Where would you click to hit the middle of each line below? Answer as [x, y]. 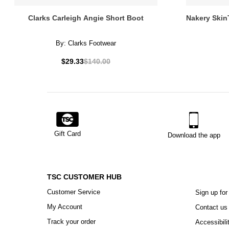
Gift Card [67, 134]
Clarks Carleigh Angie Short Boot [86, 18]
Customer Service [74, 192]
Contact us [211, 208]
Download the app [194, 135]
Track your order [71, 222]
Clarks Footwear [92, 43]
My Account [65, 207]
